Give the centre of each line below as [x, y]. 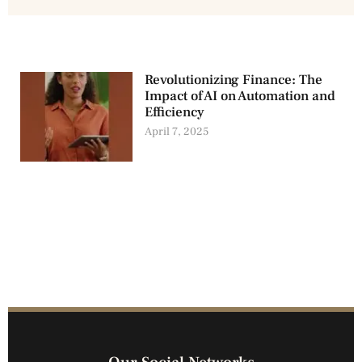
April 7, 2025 [177, 132]
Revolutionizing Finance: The [234, 80]
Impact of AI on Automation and [240, 96]
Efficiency [175, 112]
